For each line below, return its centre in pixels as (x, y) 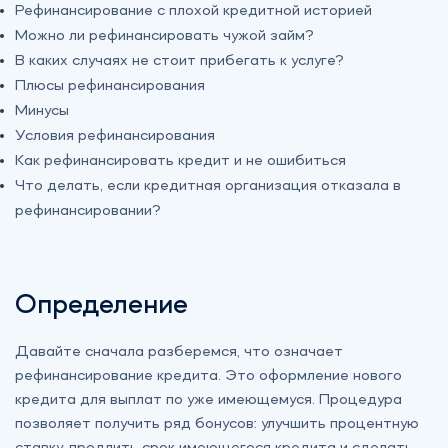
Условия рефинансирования (115, 136)
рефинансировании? (88, 211)
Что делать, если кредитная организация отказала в (208, 186)
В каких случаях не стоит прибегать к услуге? (179, 61)
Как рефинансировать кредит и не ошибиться (180, 161)
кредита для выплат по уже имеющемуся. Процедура (208, 400)
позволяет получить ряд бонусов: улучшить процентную (217, 424)
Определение (101, 306)
